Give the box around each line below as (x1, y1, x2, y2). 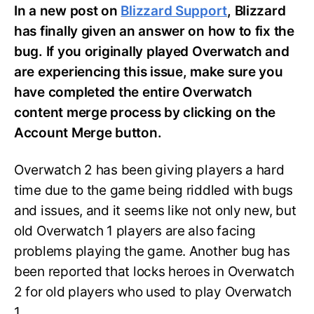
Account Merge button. (14, 125, 162, 142)
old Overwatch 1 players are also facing (14, 223, 256, 240)
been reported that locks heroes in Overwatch (14, 264, 295, 280)
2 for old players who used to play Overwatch (14, 284, 292, 301)
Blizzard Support (121, 3, 228, 20)
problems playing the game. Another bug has (14, 243, 290, 260)
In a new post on (14, 3, 121, 20)
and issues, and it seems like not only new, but (14, 203, 296, 219)
